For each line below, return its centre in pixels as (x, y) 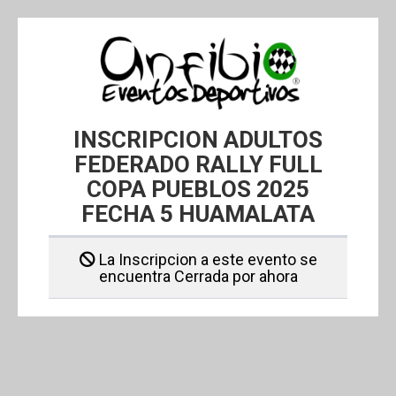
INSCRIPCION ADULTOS (198, 139)
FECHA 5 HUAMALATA (198, 213)
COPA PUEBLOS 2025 (198, 189)
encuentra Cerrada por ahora (198, 276)
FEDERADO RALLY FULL (198, 164)
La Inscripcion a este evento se (206, 259)
